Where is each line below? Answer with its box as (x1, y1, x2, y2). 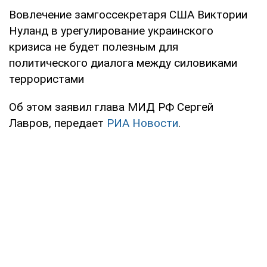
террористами (9, 72, 84, 86)
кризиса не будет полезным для (9, 39, 178, 54)
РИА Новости (107, 116, 178, 130)
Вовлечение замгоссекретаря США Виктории (9, 7, 247, 21)
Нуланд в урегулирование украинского (9, 23, 213, 38)
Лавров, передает (9, 116, 107, 130)
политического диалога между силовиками (9, 55, 237, 70)
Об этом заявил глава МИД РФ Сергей (9, 100, 213, 114)
